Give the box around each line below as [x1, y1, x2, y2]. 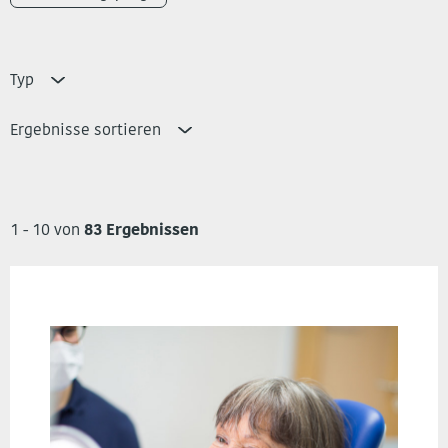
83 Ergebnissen [84, 223, 199, 239]
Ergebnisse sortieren [10, 123, 165, 139]
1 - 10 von [10, 223, 84, 239]
